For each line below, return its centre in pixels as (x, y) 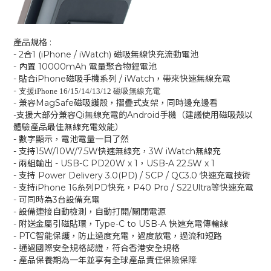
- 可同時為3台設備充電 (57, 199)
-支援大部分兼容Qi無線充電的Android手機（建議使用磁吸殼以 (133, 115)
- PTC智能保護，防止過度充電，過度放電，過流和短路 (118, 236)
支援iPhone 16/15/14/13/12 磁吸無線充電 (90, 91)
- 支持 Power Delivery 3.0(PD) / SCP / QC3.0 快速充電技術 (132, 175)
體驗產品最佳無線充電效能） (68, 127)
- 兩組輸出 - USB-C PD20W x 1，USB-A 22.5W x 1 (114, 163)
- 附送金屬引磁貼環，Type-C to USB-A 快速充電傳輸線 (121, 224)
